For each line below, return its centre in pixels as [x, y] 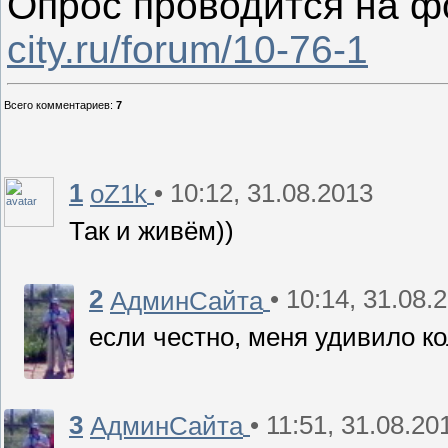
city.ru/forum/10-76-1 [187, 50]
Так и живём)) [151, 230]
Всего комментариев [57, 105]
